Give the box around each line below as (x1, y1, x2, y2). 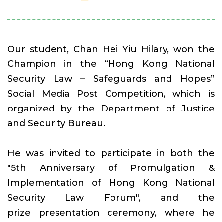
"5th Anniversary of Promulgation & (7, 163, 215, 174)
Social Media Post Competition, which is (7, 88, 215, 100)
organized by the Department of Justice (7, 103, 215, 114)
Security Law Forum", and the (7, 192, 215, 204)
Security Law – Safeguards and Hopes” (7, 73, 215, 85)
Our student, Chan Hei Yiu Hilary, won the (7, 44, 215, 55)
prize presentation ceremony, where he (7, 207, 215, 219)
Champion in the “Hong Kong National (7, 58, 215, 70)
